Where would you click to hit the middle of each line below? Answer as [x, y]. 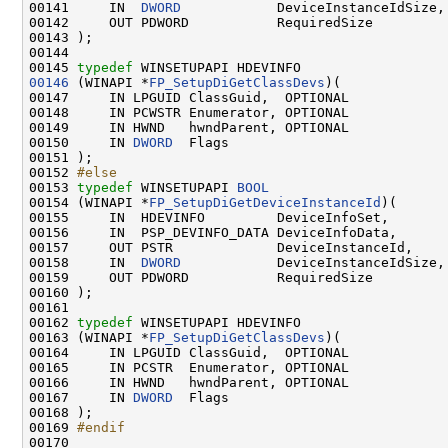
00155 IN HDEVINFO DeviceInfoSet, [209, 217]
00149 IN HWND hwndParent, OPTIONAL [189, 127]
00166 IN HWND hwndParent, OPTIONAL [189, 382]
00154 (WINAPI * [89, 202]
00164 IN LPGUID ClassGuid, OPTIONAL [189, 352]
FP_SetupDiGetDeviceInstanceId [265, 202]
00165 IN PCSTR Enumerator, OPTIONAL [189, 367]
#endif [101, 427]
